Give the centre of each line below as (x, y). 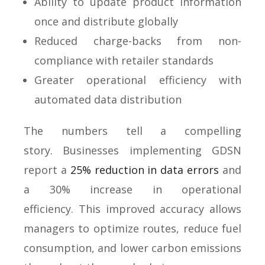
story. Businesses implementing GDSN (132, 150)
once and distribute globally (106, 21)
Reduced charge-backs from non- (138, 41)
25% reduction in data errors (145, 169)
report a (47, 169)
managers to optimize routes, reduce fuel (132, 228)
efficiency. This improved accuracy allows (132, 209)
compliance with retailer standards (124, 60)
